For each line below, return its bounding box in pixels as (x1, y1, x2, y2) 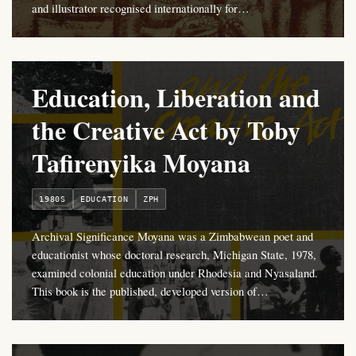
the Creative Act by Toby (32, 111, 300, 149)
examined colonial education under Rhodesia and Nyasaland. (32, 265, 318, 281)
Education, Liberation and (32, 79, 320, 117)
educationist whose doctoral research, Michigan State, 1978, (32, 246, 316, 263)
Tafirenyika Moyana (32, 144, 250, 182)
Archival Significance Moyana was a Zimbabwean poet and (32, 228, 313, 245)
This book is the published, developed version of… (32, 283, 269, 300)
